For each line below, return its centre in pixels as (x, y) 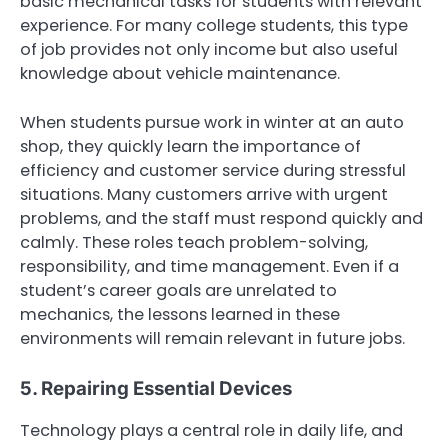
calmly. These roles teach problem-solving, (194, 242)
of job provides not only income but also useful (209, 50)
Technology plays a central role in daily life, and (211, 430)
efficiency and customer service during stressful (213, 170)
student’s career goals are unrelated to (178, 290)
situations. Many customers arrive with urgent (204, 194)
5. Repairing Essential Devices (156, 388)
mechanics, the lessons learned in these (180, 314)
